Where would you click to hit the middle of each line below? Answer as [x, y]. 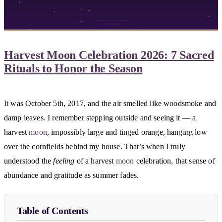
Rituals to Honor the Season [73, 69]
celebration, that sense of [174, 161]
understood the [29, 161]
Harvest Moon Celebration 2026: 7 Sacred [109, 55]
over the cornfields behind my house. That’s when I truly [95, 147]
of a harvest [95, 161]
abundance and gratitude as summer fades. [72, 175]
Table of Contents [53, 210]
